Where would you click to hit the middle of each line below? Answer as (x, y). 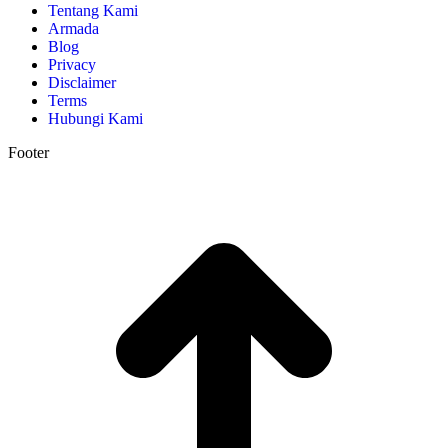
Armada (73, 28)
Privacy (72, 64)
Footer (28, 152)
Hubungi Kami (95, 118)
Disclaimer (82, 82)
